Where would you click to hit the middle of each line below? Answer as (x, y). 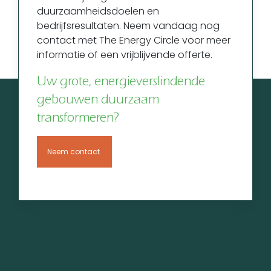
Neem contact (74, 152)
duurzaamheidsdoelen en (98, 11)
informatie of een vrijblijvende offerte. (125, 55)
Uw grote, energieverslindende (121, 81)
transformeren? (78, 118)
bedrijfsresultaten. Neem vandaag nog (128, 26)
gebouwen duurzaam (98, 100)
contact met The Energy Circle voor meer (134, 41)
